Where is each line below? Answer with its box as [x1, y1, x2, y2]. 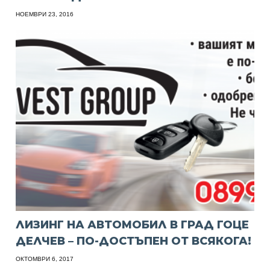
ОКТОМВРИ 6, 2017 [16, 256, 74, 263]
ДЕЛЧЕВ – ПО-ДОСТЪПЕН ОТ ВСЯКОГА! [16, 234, 252, 248]
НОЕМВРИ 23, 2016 [16, 11, 74, 18]
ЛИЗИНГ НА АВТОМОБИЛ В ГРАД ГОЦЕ [16, 218, 250, 232]
